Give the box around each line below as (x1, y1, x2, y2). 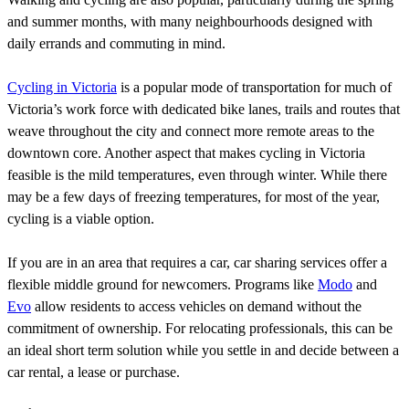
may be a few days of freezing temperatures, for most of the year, (7, 188, 380, 204)
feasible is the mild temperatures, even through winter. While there (7, 166, 387, 183)
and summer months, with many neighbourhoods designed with (7, 13, 372, 29)
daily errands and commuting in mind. (7, 35, 225, 51)
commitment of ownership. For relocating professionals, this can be (7, 320, 393, 336)
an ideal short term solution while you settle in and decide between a (7, 341, 399, 358)
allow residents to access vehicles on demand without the (31, 298, 362, 314)
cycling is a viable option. (7, 210, 154, 226)
